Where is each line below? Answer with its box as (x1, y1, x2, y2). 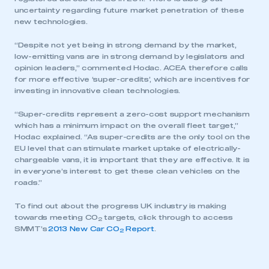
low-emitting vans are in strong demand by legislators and (14, 53, 245, 60)
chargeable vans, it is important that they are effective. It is (14, 157, 250, 163)
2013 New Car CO (48, 226, 119, 232)
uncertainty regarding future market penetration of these (14, 7, 244, 14)
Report (123, 226, 154, 232)
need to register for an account (81, 233, 188, 239)
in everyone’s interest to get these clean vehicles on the (14, 168, 241, 175)
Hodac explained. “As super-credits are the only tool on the (14, 134, 250, 141)
